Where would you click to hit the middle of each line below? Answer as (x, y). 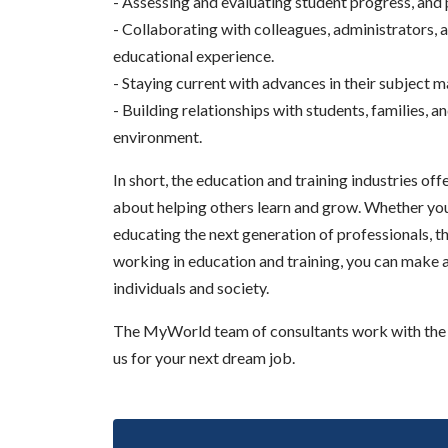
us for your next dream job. (203, 357)
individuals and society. (190, 287)
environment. (157, 136)
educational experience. (193, 55)
